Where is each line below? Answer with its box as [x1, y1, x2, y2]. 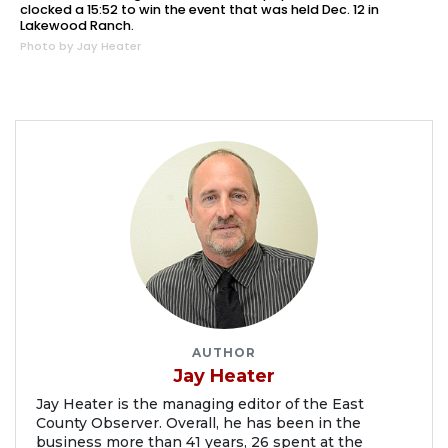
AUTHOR [192, 344, 256, 360]
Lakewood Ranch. [20, 16, 134, 34]
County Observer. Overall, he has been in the [36, 413, 361, 432]
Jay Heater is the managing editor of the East [36, 394, 364, 413]
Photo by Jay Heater [20, 37, 141, 54]
